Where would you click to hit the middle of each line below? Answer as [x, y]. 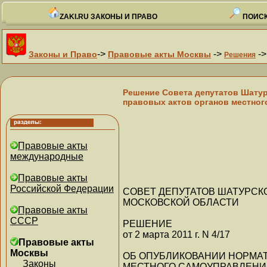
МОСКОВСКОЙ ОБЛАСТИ [181, 202]
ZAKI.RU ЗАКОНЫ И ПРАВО [108, 17]
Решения [240, 55]
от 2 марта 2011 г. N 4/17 [176, 234]
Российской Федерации [62, 189]
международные [47, 156]
